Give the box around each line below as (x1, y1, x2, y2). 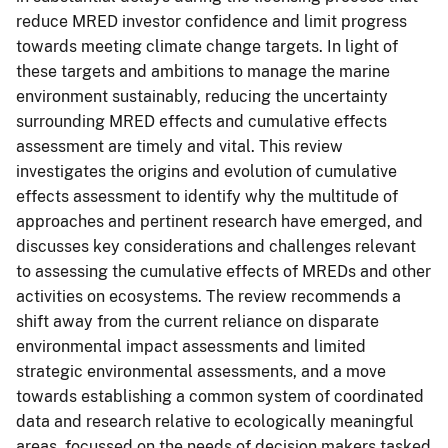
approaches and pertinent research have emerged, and (16, 211, 423, 231)
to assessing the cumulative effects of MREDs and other (16, 261, 431, 281)
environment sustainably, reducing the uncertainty (16, 86, 388, 106)
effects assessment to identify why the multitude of (16, 186, 398, 206)
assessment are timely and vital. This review (16, 136, 343, 156)
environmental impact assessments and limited (16, 336, 366, 356)
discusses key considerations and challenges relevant (16, 236, 416, 256)
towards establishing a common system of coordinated (16, 386, 424, 406)
